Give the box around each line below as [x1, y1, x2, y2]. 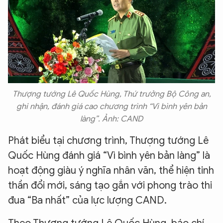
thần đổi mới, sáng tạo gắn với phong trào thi [8, 179, 212, 192]
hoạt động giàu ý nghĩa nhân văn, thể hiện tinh [8, 164, 214, 177]
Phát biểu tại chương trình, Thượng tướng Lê [8, 134, 209, 147]
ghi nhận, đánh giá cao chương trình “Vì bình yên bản [16, 102, 207, 112]
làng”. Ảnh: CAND [80, 114, 143, 124]
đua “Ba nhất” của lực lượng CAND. [8, 194, 167, 207]
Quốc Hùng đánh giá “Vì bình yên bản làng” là [8, 149, 210, 162]
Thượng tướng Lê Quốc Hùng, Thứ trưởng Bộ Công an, [12, 89, 211, 100]
